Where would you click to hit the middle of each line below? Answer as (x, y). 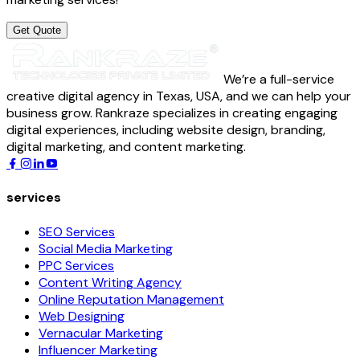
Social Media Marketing (106, 248)
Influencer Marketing (98, 350)
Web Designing (82, 316)
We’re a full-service (279, 79)
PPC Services (76, 265)
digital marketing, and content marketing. (126, 146)
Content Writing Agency (110, 282)
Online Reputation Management (131, 299)
